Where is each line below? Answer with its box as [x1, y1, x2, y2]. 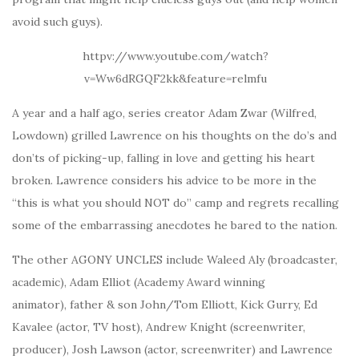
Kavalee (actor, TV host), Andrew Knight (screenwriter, [12, 320, 305, 334]
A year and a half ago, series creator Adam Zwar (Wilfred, [12, 106, 317, 120]
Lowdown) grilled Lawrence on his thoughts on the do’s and [12, 128, 337, 143]
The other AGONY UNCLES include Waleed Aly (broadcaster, [12, 252, 337, 267]
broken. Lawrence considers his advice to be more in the [12, 173, 317, 188]
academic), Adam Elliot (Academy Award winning [12, 275, 265, 289]
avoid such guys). [12, 14, 103, 29]
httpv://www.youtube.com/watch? [83, 49, 268, 63]
